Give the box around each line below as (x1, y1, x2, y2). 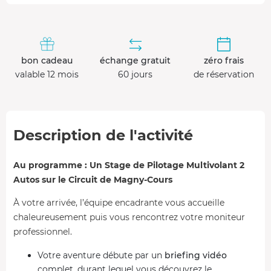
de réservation (193, 68, 254, 80)
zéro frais (203, 54, 244, 66)
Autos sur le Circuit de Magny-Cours (13, 174, 172, 185)
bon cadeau (21, 54, 73, 66)
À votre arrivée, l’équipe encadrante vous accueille (13, 197, 224, 208)
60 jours (118, 68, 153, 80)
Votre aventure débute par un (38, 249, 165, 261)
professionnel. (13, 226, 72, 237)
